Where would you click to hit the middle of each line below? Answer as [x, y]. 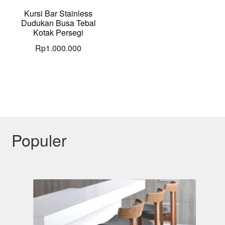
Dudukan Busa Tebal [58, 23]
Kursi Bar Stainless [59, 14]
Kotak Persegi [59, 33]
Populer [39, 140]
